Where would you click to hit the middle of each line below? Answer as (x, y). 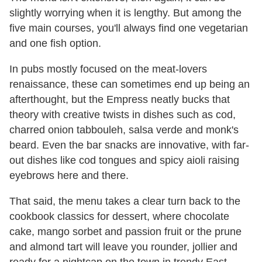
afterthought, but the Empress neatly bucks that (120, 100)
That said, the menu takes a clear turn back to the (125, 201)
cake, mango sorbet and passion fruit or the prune (125, 232)
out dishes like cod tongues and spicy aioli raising (124, 161)
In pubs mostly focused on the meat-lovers (108, 69)
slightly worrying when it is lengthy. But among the (125, 13)
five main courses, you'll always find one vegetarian (129, 28)
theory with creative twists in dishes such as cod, (123, 115)
